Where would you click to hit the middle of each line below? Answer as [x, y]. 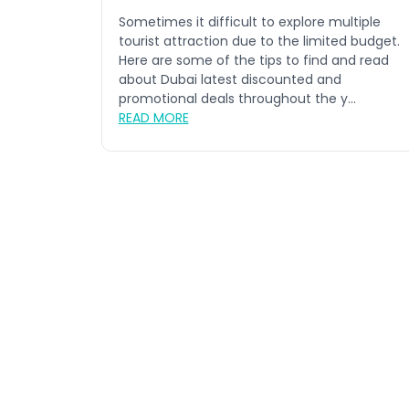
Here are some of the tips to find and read [253, 61]
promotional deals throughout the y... [237, 99]
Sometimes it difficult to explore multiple [249, 22]
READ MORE [153, 118]
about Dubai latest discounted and [230, 80]
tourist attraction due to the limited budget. [259, 42]
